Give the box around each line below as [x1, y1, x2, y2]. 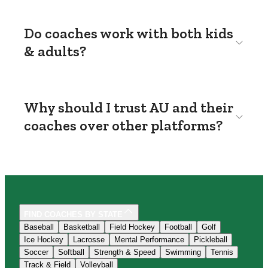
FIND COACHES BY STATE [24, 210, 123, 220]
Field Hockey [109, 223, 155, 232]
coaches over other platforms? [24, 117, 223, 134]
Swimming [165, 248, 201, 257]
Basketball [63, 223, 100, 232]
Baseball [24, 223, 54, 232]
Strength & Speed [94, 248, 156, 257]
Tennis [211, 248, 233, 257]
